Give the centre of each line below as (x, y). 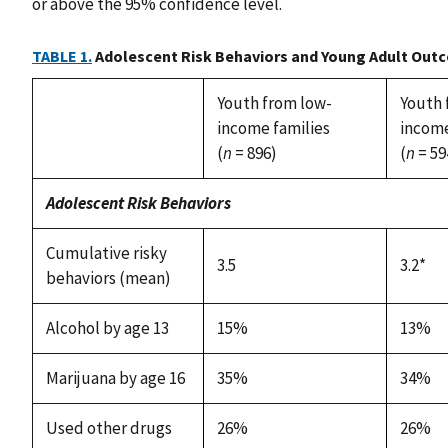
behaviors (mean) (108, 277)
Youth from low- (274, 102)
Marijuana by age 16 (115, 377)
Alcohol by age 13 (107, 327)
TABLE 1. (62, 55)
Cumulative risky (106, 252)
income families (273, 127)
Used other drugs (108, 427)
